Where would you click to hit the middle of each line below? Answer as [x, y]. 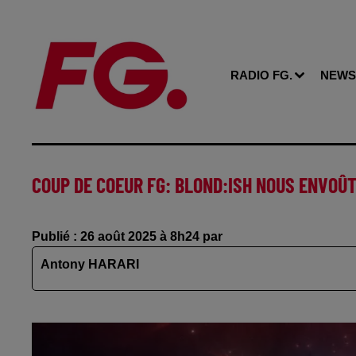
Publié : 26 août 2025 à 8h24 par [127, 236]
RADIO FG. [261, 75]
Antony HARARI [90, 264]
